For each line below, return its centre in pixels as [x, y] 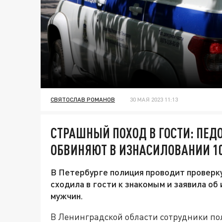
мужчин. [67, 196]
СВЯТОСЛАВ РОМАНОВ [83, 100]
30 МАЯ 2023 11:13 [154, 100]
